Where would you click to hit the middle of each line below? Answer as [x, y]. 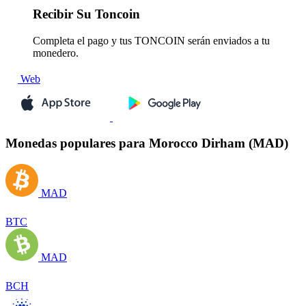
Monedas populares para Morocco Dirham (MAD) [147, 143]
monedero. [56, 53]
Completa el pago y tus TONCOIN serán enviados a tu [151, 40]
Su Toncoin [107, 14]
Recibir [53, 14]
